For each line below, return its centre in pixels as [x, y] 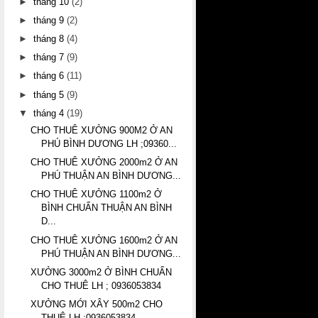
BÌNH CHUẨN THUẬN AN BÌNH [107, 208]
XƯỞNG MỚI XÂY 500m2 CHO [97, 305]
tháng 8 [50, 39]
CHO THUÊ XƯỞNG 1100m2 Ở [97, 194]
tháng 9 [50, 20]
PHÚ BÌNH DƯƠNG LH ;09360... [109, 144]
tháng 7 [50, 57]
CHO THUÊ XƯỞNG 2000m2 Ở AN [104, 163]
